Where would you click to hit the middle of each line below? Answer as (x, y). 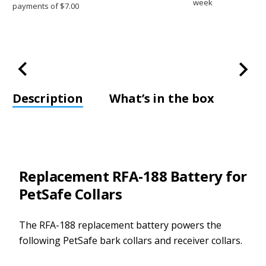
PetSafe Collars (70, 194)
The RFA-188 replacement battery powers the (120, 225)
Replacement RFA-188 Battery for (133, 176)
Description (48, 98)
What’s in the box (161, 98)
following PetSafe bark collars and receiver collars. (130, 240)
